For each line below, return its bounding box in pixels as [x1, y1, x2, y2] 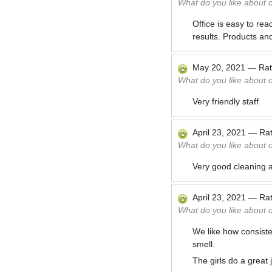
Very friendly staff [192, 97, 259, 106]
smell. [192, 239, 215, 249]
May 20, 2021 [192, 63, 245, 72]
